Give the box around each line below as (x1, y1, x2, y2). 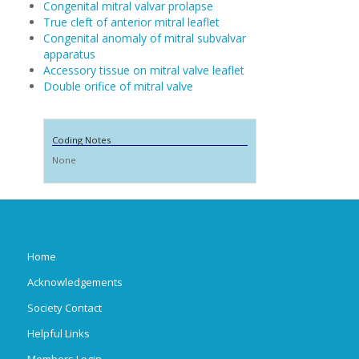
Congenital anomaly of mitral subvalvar (42, 30, 246, 46)
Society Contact (26, 301, 102, 315)
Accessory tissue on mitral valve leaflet (42, 63, 244, 78)
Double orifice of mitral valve (42, 79, 193, 94)
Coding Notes (51, 134, 111, 146)
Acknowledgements (26, 275, 123, 289)
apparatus (42, 46, 95, 62)
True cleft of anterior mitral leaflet (42, 14, 220, 30)
